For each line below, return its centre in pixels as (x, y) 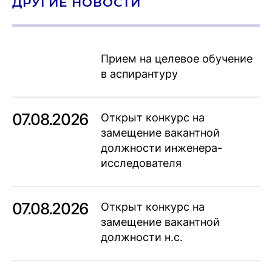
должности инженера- (161, 148)
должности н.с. (141, 237)
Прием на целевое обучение (176, 58)
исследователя (141, 163)
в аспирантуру (139, 73)
